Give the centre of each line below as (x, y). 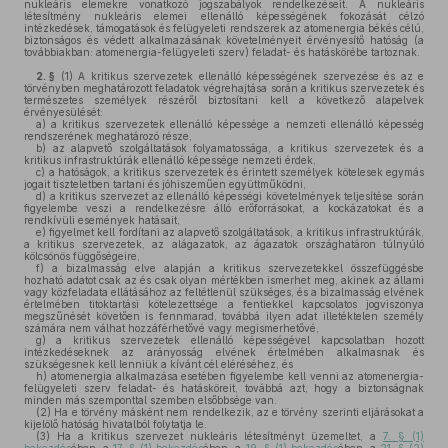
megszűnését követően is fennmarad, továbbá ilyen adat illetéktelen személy (224, 316)
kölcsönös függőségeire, (82, 256)
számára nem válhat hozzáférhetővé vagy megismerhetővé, (171, 328)
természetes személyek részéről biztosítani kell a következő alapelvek (224, 100)
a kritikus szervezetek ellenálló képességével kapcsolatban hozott (235, 340)
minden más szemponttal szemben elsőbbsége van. (150, 400)
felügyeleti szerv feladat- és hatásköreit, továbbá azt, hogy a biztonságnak (224, 388)
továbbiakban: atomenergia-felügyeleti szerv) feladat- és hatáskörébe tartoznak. (222, 52)
